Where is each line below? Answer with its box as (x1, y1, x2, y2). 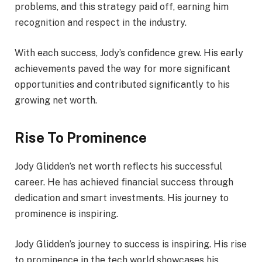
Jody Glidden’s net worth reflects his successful (15, 161, 222, 173)
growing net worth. (15, 94, 97, 106)
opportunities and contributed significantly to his (15, 78, 230, 90)
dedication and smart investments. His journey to (15, 192, 229, 204)
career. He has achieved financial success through (15, 177, 233, 188)
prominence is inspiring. (15, 208, 118, 220)
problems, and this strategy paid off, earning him (15, 1, 229, 13)
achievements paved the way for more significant (15, 63, 230, 74)
